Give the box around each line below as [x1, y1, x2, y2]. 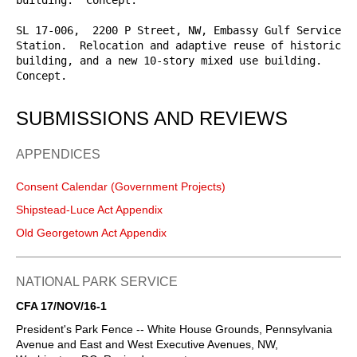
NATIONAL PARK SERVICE [16, 274, 178, 288]
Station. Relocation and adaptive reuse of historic [16, 38, 341, 52]
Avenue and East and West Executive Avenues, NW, [16, 337, 278, 351]
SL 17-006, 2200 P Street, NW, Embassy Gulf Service [16, 23, 341, 37]
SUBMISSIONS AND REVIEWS [16, 107, 288, 129]
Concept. [16, 69, 67, 82]
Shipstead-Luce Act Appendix [16, 202, 163, 216]
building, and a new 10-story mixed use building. [16, 53, 322, 67]
